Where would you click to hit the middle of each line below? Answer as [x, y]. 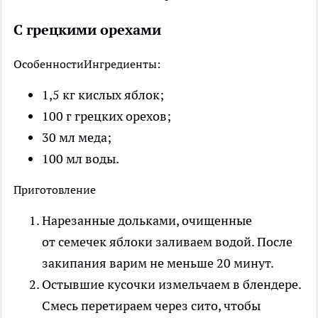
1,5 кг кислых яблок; [103, 94]
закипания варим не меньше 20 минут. [158, 263]
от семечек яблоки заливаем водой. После [167, 241]
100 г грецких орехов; [106, 116]
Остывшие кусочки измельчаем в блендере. [171, 284]
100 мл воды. [81, 158]
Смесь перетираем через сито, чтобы [151, 305]
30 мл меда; [77, 137]
